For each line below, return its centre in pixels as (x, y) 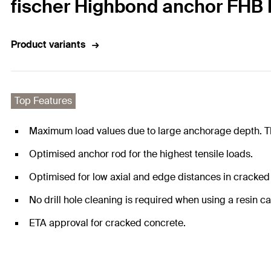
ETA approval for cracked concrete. (107, 223)
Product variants (48, 45)
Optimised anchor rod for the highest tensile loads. (141, 154)
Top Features (43, 101)
